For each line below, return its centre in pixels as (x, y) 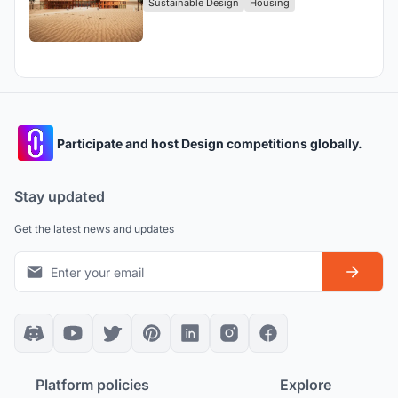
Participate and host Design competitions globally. (210, 143)
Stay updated (60, 197)
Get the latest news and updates (94, 229)
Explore (306, 385)
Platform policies (92, 385)
